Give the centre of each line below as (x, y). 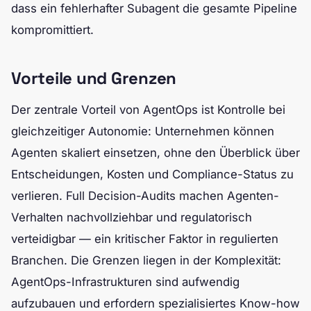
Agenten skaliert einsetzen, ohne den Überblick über (155, 153)
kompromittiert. (52, 30)
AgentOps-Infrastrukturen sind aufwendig (125, 282)
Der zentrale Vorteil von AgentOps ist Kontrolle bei (148, 110)
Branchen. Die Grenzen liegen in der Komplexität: (146, 260)
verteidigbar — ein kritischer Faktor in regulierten (145, 239)
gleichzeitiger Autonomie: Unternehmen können (143, 131)
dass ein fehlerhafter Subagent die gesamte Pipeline (154, 8)
